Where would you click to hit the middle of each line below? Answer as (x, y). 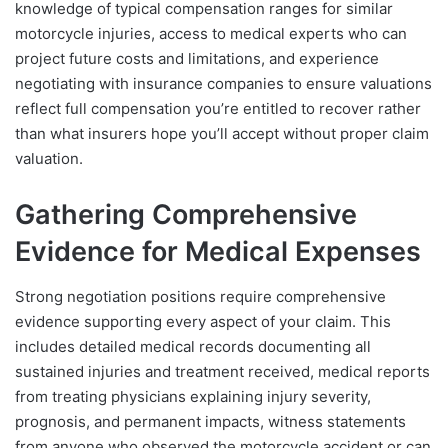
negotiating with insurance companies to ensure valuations (223, 84)
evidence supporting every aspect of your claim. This (203, 321)
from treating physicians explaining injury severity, (193, 396)
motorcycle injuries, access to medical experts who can (211, 34)
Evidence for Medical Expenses (218, 252)
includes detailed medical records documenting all (193, 346)
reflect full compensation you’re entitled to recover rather (218, 109)
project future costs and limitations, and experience (197, 59)
